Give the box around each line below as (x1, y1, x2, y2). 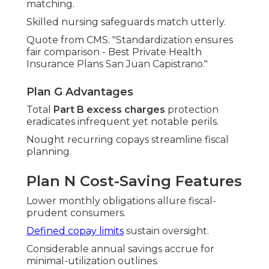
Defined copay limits (26, 225, 124, 237)
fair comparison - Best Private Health (26, 46, 202, 58)
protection (165, 104, 219, 116)
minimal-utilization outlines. (26, 255, 159, 267)
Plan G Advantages (26, 85, 133, 99)
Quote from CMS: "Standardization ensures (26, 34, 233, 46)
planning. (26, 146, 71, 158)
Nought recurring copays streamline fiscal (26, 134, 229, 146)
